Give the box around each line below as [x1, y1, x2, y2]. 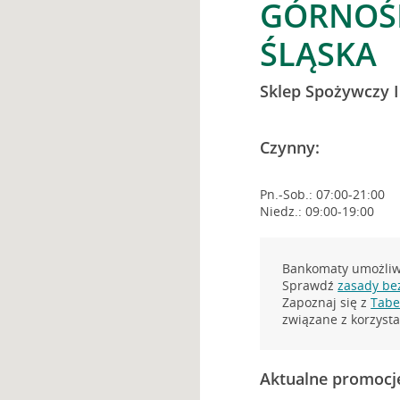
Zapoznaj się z [282, 294, 371, 311]
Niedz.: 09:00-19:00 [260, 203, 375, 220]
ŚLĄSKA [260, 32, 378, 76]
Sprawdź [282, 277, 338, 294]
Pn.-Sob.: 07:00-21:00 [260, 186, 386, 203]
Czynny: [260, 137, 321, 158]
